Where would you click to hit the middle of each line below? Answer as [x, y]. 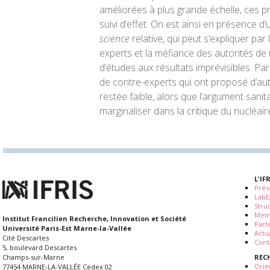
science [116, 39]
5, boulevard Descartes [39, 248]
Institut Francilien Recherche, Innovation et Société [94, 219]
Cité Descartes [26, 238]
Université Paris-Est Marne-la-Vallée [67, 228]
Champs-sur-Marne [33, 257]
